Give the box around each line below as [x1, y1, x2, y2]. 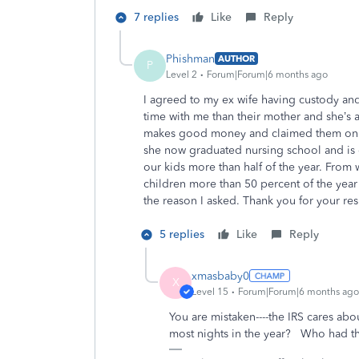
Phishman [166, 51, 215, 66]
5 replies [159, 228, 204, 241]
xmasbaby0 [192, 268, 249, 283]
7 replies [134, 10, 179, 24]
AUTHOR [218, 53, 255, 64]
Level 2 [166, 68, 197, 80]
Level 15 [192, 285, 228, 297]
